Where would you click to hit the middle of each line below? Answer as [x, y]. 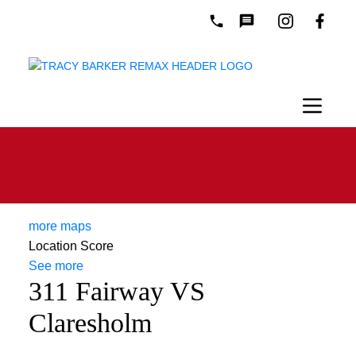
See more [56, 265]
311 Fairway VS [116, 291]
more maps [60, 226]
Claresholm [90, 323]
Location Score [71, 246]
